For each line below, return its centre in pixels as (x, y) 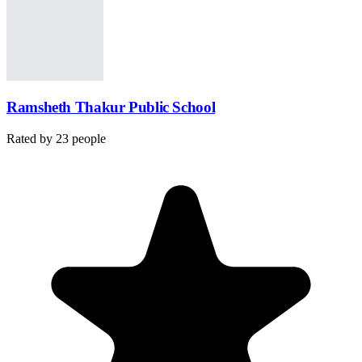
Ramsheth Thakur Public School (111, 107)
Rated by (29, 139)
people (89, 139)
